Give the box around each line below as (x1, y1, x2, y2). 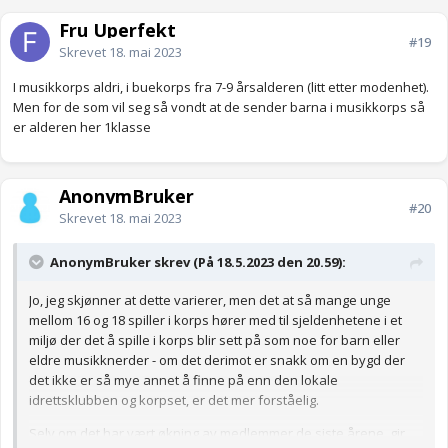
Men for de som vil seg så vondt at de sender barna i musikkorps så (13, 98, 425, 117)
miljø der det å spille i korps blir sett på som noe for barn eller (29, 331, 400, 350)
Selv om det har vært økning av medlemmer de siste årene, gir (29, 424, 405, 443)
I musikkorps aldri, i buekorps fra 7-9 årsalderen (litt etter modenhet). (13, 78, 432, 97)
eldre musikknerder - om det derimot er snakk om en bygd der (29, 351, 405, 370)
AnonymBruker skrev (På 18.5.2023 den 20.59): (50, 253, 346, 272)
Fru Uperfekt (59, 18, 176, 43)
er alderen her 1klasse (13, 118, 151, 137)
